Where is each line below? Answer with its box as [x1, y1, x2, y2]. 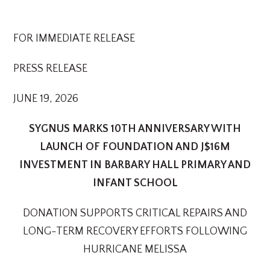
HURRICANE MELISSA [83, 243, 187, 256]
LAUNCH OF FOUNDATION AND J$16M [40, 141, 230, 153]
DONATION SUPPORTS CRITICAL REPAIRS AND [23, 207, 247, 219]
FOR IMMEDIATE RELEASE [13, 33, 136, 45]
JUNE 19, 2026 [13, 93, 79, 105]
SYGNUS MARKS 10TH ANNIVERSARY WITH [29, 123, 241, 135]
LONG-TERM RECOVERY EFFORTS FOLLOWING [23, 225, 247, 237]
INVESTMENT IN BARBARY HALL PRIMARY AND [19, 159, 251, 171]
